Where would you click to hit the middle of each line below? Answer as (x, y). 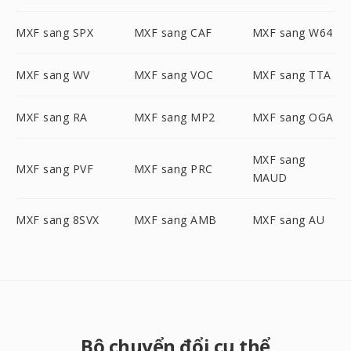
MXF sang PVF (54, 168)
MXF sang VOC (174, 75)
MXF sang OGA (293, 117)
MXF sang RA (52, 117)
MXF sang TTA (291, 75)
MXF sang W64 (292, 33)
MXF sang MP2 (174, 117)
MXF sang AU (288, 220)
